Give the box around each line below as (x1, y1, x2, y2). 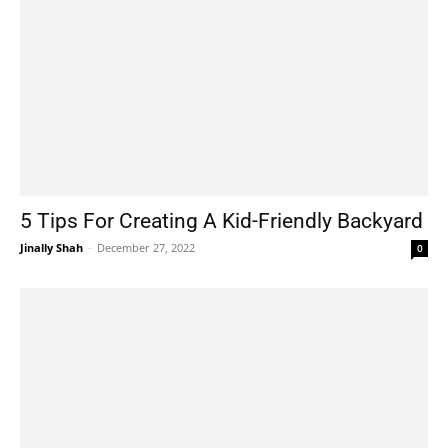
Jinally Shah (20, 240, 83, 256)
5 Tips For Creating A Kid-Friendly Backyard (20, 209, 423, 234)
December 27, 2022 (97, 240, 195, 256)
